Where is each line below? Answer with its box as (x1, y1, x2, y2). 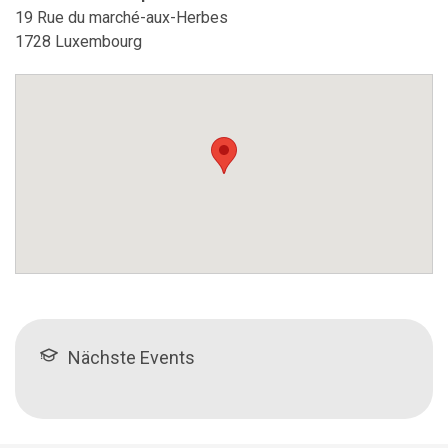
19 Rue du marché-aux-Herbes (15, 8, 228, 27)
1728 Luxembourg (15, 32, 142, 51)
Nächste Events (68, 347, 195, 368)
